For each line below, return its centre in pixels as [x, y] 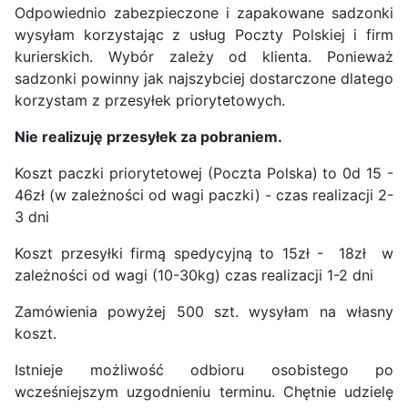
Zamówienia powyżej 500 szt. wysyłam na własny [204, 312]
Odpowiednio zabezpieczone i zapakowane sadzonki [204, 13]
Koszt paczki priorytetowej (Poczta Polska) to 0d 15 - [204, 173]
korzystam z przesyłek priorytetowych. [150, 101]
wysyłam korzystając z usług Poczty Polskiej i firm [204, 35]
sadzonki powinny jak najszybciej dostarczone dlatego [204, 79]
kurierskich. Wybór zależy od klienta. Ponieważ [204, 57]
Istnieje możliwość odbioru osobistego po [204, 370]
